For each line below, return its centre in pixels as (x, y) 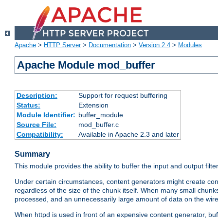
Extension (93, 105)
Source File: (36, 125)
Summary (32, 154)
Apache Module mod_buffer (86, 65)
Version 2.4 (154, 45)
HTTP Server (62, 45)
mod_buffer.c (98, 125)
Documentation (110, 45)
